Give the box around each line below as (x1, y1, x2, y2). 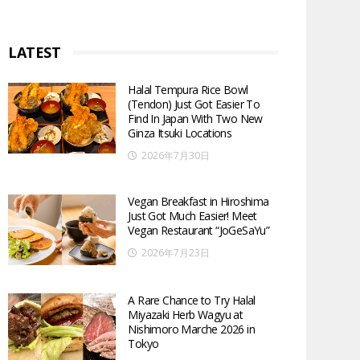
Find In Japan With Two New (128, 110, 263, 126)
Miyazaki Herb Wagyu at (128, 307, 243, 323)
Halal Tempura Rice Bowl (128, 81, 248, 97)
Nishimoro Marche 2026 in (128, 321, 255, 337)
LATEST (8, 42, 61, 62)
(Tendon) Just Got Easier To (128, 96, 260, 112)
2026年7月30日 (141, 148, 211, 162)
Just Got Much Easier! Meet (128, 207, 257, 223)
